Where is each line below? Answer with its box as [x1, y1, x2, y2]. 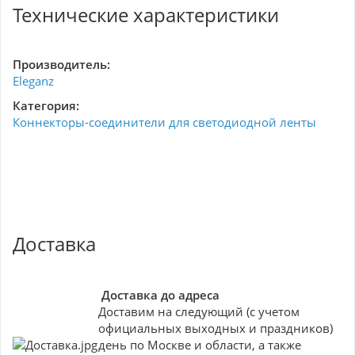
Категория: [13, 97, 79, 113]
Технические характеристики [13, 2, 279, 28]
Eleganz [13, 73, 54, 89]
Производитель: [13, 56, 110, 72]
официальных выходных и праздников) [98, 320, 333, 336]
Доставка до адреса [101, 287, 219, 303]
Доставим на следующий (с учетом [98, 303, 300, 319]
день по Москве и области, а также [98, 337, 301, 353]
